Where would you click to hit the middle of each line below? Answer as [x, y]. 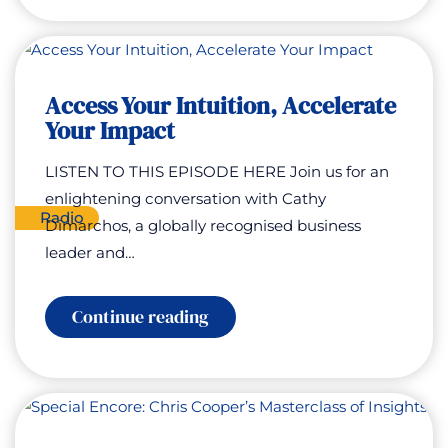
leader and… [90, 252]
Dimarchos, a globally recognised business [203, 225]
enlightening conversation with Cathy [185, 198]
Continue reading [140, 316]
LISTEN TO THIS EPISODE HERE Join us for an [217, 171]
